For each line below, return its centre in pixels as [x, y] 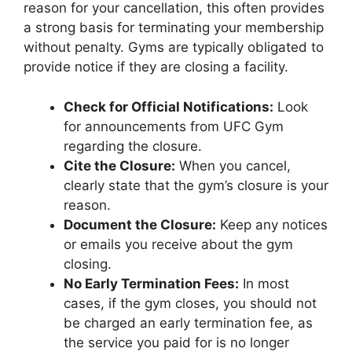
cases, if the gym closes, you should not [190, 303]
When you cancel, [233, 165]
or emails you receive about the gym [178, 244]
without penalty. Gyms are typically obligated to [174, 47]
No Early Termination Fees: [151, 283]
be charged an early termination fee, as [188, 323]
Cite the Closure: [119, 165]
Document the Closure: [140, 224]
